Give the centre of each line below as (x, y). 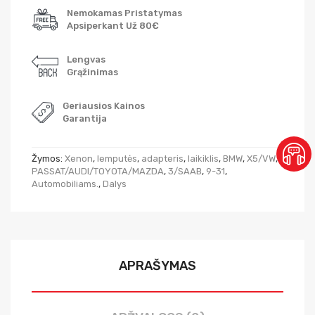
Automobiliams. (65, 184)
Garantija (85, 118)
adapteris (162, 159)
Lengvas (86, 59)
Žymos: (48, 159)
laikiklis (203, 159)
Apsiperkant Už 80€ (113, 26)
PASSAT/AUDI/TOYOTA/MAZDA (98, 171)
